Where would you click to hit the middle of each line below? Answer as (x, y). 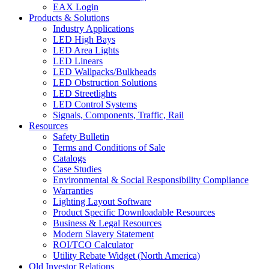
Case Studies (77, 169)
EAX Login (76, 7)
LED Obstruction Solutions (105, 82)
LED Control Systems (95, 104)
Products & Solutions (69, 17)
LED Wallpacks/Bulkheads (104, 71)
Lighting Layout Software (102, 201)
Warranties (73, 190)
